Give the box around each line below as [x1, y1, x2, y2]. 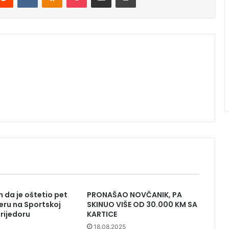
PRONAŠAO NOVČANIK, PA [86, 190, 182, 200]
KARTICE [86, 209, 117, 220]
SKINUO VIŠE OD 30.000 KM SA [86, 199, 197, 210]
